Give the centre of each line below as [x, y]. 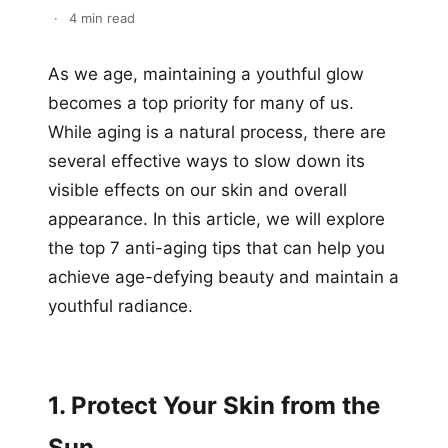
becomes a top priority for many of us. [201, 102]
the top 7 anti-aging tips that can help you [216, 247]
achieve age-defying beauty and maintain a [223, 276]
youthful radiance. [120, 305]
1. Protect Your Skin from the [214, 405]
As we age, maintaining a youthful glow [206, 73]
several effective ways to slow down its [206, 160]
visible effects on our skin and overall [197, 189]
